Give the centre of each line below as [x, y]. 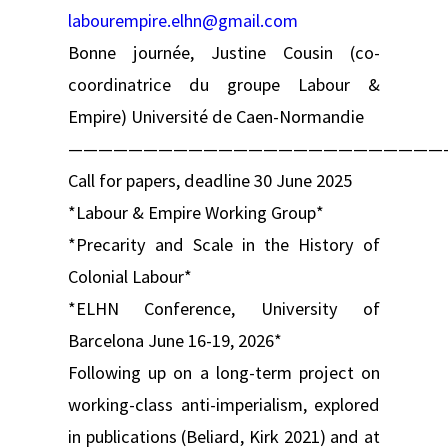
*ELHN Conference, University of [224, 308]
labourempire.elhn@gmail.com [183, 20]
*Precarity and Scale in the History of [224, 244]
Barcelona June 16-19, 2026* [175, 340]
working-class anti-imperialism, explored [224, 404]
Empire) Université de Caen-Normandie [216, 116]
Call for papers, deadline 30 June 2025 [210, 180]
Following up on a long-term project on [224, 372]
